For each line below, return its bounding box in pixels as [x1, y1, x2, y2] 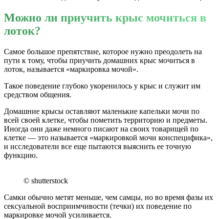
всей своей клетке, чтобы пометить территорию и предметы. [4, 115, 207, 124]
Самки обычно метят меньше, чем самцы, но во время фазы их [4, 193, 213, 201]
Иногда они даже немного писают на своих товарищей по [4, 124, 198, 133]
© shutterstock [23, 176, 68, 185]
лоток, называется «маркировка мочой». [4, 65, 138, 73]
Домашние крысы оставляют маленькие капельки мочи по [4, 107, 199, 115]
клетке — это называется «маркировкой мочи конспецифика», [4, 133, 213, 142]
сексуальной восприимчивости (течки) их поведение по [4, 201, 192, 210]
